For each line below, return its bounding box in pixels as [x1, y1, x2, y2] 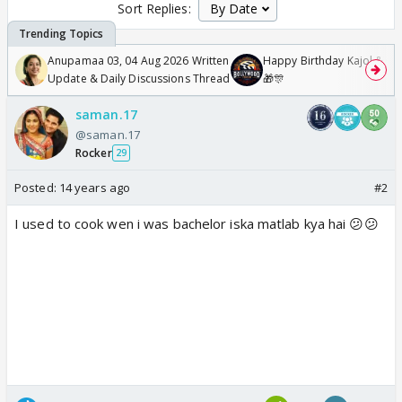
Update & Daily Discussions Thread [48, 70, 231, 86]
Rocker [75, 144, 112, 161]
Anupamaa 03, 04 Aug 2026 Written [48, 52, 230, 68]
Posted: [14, 179, 59, 196]
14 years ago [58, 179, 131, 196]
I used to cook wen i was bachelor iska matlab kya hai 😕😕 [14, 214, 379, 232]
